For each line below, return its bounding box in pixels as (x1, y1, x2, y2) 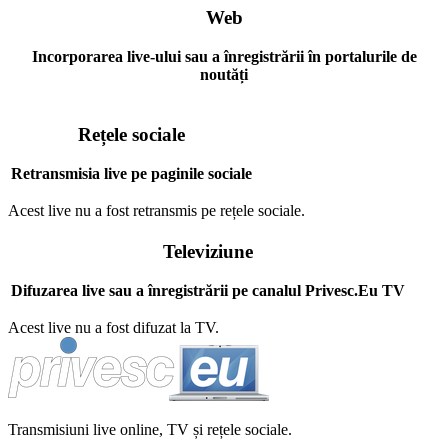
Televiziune (163, 241, 253, 263)
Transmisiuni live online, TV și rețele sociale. (8, 420, 292, 438)
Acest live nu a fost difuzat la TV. (8, 318, 219, 336)
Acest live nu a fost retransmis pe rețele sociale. (8, 201, 305, 219)
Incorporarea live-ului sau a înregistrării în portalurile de (31, 48, 417, 65)
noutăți (200, 66, 248, 83)
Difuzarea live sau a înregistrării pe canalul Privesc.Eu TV (11, 282, 405, 299)
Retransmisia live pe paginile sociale (11, 165, 252, 182)
